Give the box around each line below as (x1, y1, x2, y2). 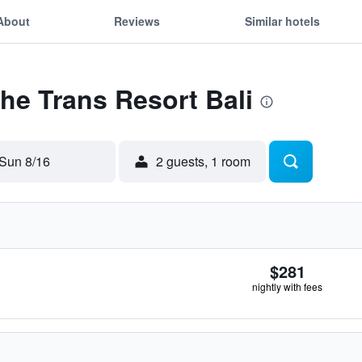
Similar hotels (244, 12, 320, 29)
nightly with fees (252, 280, 322, 293)
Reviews (114, 12, 161, 29)
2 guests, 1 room (156, 152, 250, 170)
